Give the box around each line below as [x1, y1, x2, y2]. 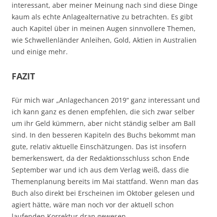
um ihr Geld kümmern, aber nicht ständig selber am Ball [12, 118, 196, 128]
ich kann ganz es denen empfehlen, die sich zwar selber [12, 107, 195, 116]
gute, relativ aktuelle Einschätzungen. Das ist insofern [12, 141, 186, 151]
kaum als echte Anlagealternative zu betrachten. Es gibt [12, 12, 193, 21]
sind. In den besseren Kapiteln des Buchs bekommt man [12, 130, 196, 139]
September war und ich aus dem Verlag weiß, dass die [12, 165, 189, 174]
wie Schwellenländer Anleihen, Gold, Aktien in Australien [12, 35, 197, 45]
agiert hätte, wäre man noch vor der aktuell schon [12, 200, 174, 209]
